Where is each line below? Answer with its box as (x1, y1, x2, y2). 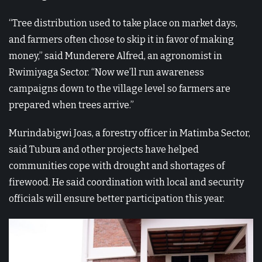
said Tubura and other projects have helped (9, 144, 199, 156)
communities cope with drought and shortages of (9, 160, 225, 172)
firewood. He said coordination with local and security (9, 177, 244, 188)
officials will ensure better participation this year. (9, 193, 225, 205)
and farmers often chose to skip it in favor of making (9, 34, 234, 46)
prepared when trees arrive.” (9, 99, 134, 111)
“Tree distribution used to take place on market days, (9, 18, 237, 29)
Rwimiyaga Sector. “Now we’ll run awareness (9, 67, 204, 78)
